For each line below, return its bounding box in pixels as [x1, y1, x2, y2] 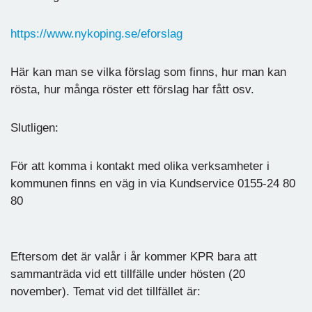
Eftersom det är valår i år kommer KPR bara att [10, 249, 257, 263]
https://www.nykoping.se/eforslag [10, 26, 182, 40]
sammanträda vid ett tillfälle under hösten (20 [10, 267, 245, 281]
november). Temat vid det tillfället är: [10, 284, 201, 298]
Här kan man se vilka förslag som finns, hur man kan [10, 65, 286, 79]
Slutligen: [10, 120, 58, 134]
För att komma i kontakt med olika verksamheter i [10, 159, 270, 173]
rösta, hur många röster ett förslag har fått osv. [10, 82, 254, 96]
